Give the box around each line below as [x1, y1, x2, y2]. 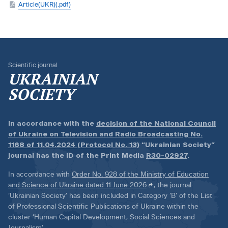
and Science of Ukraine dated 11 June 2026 [8, 181, 147, 189]
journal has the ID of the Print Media [8, 152, 146, 159]
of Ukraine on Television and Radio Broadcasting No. [8, 130, 203, 138]
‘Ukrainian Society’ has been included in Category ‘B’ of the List [8, 192, 212, 199]
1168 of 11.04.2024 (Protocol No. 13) [8, 141, 139, 149]
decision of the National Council [96, 120, 216, 127]
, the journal [154, 181, 192, 189]
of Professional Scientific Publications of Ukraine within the [8, 203, 198, 210]
